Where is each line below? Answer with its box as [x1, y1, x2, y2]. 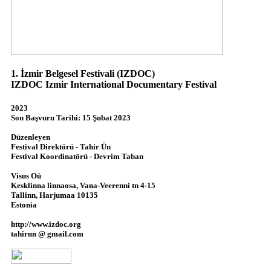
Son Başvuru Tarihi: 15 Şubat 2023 [11, 113, 131, 123]
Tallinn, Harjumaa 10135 [11, 191, 98, 200]
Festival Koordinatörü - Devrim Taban [11, 152, 143, 162]
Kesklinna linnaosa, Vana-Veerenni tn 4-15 [11, 181, 155, 191]
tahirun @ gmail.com [11, 229, 83, 239]
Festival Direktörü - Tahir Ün [11, 142, 111, 152]
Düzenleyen [11, 132, 50, 142]
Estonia [11, 200, 37, 210]
